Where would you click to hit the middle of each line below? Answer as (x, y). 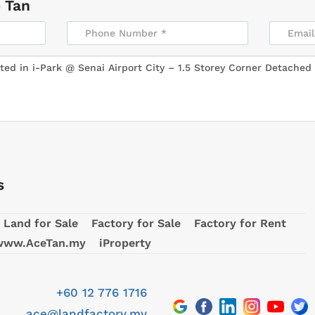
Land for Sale (41, 224)
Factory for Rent (240, 224)
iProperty (126, 243)
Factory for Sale (136, 224)
